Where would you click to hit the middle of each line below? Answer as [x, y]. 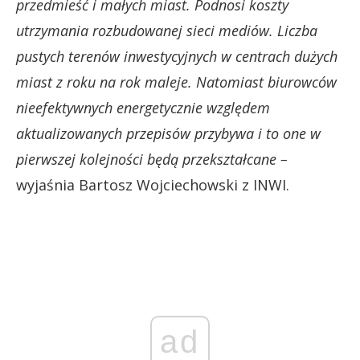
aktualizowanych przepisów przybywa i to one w [168, 133]
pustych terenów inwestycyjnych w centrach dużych [177, 56]
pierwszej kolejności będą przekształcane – [152, 159]
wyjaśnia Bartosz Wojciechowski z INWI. [153, 184]
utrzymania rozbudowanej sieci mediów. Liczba [167, 30]
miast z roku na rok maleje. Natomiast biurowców [176, 82]
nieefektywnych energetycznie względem [143, 107]
